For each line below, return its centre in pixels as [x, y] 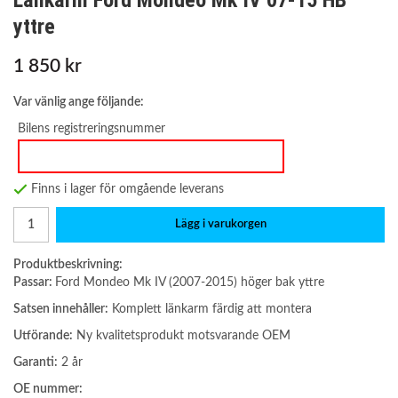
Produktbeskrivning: [68, 265]
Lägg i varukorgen [220, 225]
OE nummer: [48, 389]
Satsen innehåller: [61, 309]
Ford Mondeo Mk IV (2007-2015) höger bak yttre [190, 283]
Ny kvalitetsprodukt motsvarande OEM [182, 336]
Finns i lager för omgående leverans [127, 189]
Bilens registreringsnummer [92, 128]
